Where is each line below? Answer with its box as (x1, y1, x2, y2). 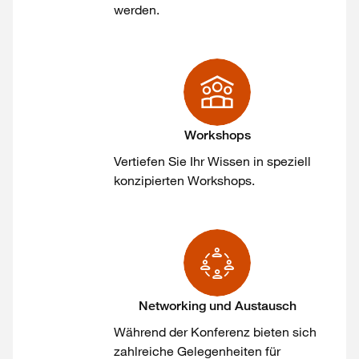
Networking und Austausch (138, 298, 296, 313)
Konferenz (191, 324, 250, 340)
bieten (253, 324, 289, 340)
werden (114, 2, 156, 18)
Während (114, 324, 166, 340)
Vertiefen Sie (114, 153, 190, 169)
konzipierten (114, 172, 184, 188)
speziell (267, 153, 311, 169)
